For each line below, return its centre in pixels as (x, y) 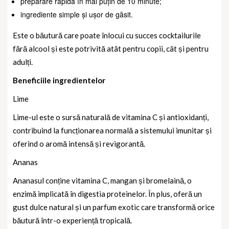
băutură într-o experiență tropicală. (72, 221)
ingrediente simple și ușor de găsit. (77, 15)
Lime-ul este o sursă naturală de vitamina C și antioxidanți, (111, 117)
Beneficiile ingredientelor (59, 81)
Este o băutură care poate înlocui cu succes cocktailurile (107, 36)
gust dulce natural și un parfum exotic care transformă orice (114, 207)
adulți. (23, 62)
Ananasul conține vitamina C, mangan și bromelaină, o (102, 181)
